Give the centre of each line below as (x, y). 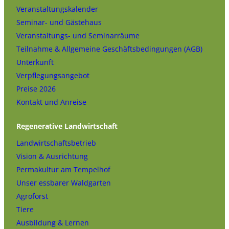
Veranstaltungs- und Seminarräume (78, 36)
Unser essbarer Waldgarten (64, 183)
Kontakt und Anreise (51, 102)
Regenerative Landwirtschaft (67, 126)
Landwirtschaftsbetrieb (56, 143)
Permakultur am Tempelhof (63, 170)
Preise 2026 (36, 89)
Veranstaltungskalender (57, 9)
